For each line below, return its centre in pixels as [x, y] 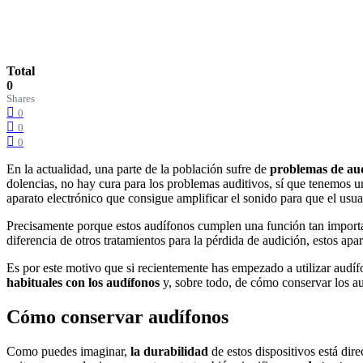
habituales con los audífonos [85, 282]
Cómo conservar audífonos [117, 316]
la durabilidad [169, 351]
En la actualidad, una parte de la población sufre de [137, 169]
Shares [21, 98]
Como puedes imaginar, [67, 351]
